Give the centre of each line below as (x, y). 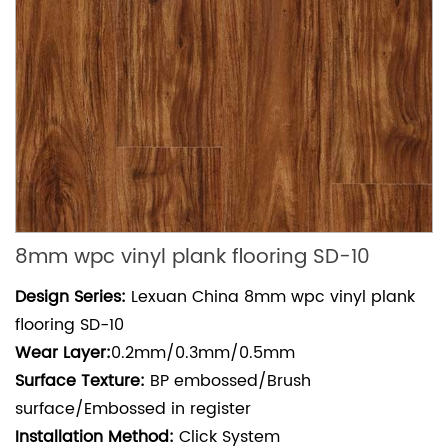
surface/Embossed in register (133, 409)
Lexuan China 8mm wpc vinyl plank (270, 297)
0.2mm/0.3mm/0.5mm (203, 353)
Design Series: (70, 297)
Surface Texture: (80, 381)
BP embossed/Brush (230, 381)
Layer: (84, 353)
